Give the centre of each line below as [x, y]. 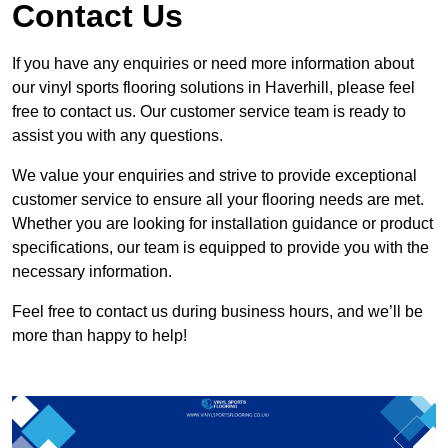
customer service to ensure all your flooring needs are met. [218, 199]
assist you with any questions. [117, 135]
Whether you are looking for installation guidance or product [222, 223]
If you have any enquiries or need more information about [213, 63]
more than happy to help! [99, 335]
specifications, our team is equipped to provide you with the [220, 247]
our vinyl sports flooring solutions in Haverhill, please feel [213, 87]
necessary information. [92, 271]
